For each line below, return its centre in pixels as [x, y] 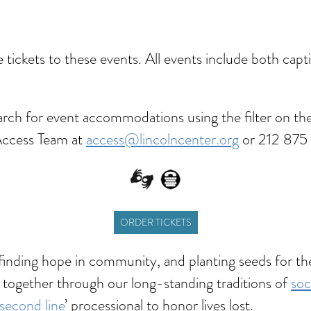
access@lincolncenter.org [162, 139]
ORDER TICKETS [155, 222]
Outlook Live [233, 18]
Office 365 [112, 18]
